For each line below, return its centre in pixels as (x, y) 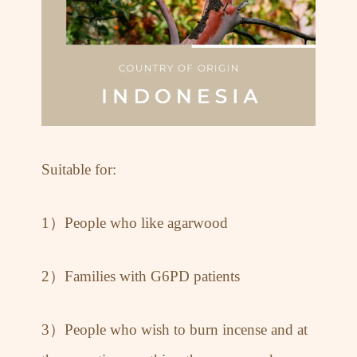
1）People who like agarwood (135, 223)
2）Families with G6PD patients (141, 277)
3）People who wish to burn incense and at (175, 329)
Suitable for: (79, 170)
